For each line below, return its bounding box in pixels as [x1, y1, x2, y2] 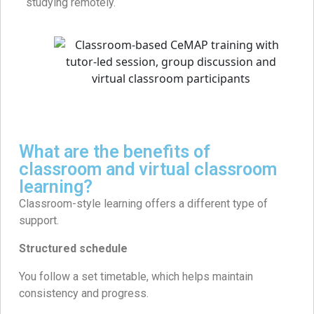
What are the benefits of [19, 141, 210, 162]
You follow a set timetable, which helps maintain [19, 269, 253, 283]
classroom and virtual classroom [19, 158, 277, 179]
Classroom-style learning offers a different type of [19, 196, 268, 210]
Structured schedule [19, 241, 128, 255]
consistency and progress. [19, 286, 149, 300]
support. [19, 213, 59, 227]
